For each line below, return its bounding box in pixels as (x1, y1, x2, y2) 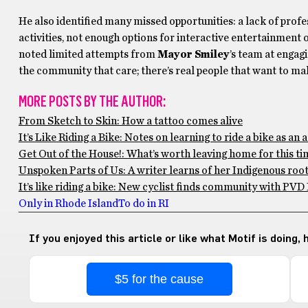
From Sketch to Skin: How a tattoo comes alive (18, 115, 243, 126)
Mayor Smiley (157, 49, 230, 60)
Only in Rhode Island (18, 198, 118, 209)
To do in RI (118, 198, 169, 209)
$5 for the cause (115, 272, 204, 286)
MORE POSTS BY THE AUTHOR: (18, 92, 166, 111)
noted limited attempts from (18, 49, 157, 60)
